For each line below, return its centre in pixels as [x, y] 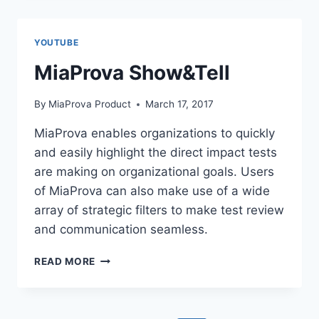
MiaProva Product [90, 104]
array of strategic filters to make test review [159, 210]
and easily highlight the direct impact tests [156, 153]
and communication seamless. [121, 230]
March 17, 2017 [180, 104]
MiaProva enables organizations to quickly [155, 134]
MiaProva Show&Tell [132, 72]
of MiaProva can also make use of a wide [152, 191]
